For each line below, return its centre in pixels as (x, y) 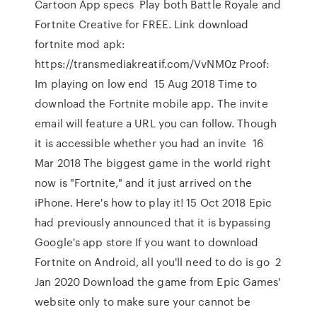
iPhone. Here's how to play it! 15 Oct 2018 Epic (153, 202)
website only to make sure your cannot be (143, 301)
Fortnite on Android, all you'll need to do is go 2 (158, 262)
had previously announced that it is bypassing (153, 222)
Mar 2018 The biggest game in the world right (153, 163)
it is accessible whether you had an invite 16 (149, 143)
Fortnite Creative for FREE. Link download (142, 24)
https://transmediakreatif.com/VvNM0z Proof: (152, 64)
